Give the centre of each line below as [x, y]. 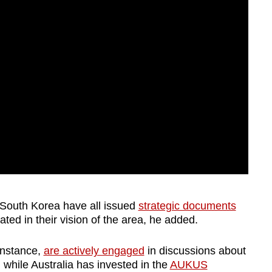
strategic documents [187, 206]
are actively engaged [94, 250]
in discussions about [195, 250]
